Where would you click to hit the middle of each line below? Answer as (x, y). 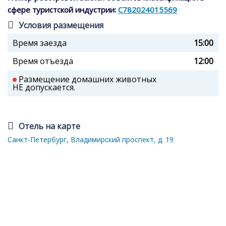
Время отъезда (43, 61)
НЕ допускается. (44, 88)
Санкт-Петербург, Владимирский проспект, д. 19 (91, 140)
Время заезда (40, 43)
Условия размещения (61, 25)
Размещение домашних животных (87, 79)
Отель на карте (49, 126)
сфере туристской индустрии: (63, 10)
